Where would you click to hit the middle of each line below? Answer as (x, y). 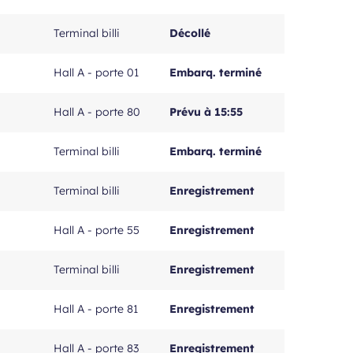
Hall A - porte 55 (97, 230)
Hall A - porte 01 (96, 72)
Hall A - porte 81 (96, 309)
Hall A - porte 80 (97, 112)
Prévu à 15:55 (206, 112)
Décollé (190, 33)
